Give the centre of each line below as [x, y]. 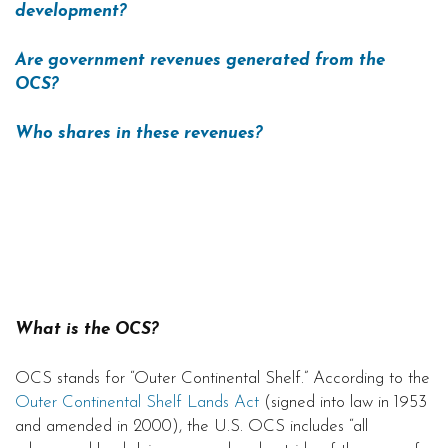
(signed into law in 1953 [343, 403]
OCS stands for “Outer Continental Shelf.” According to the [222, 379]
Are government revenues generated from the [200, 61]
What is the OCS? [87, 330]
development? [71, 12]
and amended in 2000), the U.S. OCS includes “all [191, 427]
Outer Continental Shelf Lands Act [137, 403]
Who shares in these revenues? [139, 134]
